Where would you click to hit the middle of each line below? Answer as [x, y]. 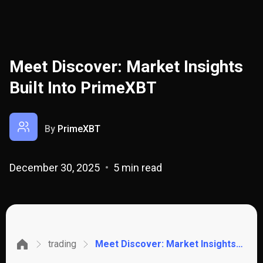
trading [62, 244]
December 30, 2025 [56, 168]
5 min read [136, 168]
